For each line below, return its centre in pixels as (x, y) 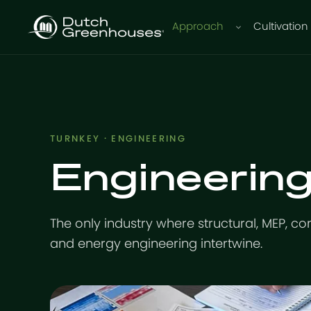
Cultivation (281, 27)
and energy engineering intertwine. (156, 244)
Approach (198, 27)
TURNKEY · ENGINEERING (118, 139)
